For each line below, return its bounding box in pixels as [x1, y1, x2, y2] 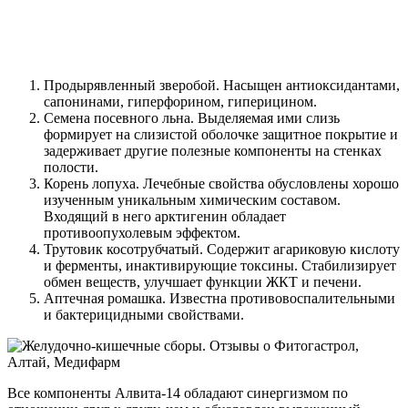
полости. [44, 159, 98, 176]
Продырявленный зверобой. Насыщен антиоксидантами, [44, 77, 400, 94]
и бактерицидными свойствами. [44, 307, 244, 323]
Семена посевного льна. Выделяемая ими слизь [44, 110, 340, 127]
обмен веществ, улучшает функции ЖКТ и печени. [44, 274, 362, 291]
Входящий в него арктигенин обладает [44, 209, 286, 225]
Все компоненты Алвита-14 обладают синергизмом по [7, 385, 348, 402]
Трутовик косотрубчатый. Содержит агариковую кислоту [44, 241, 400, 258]
